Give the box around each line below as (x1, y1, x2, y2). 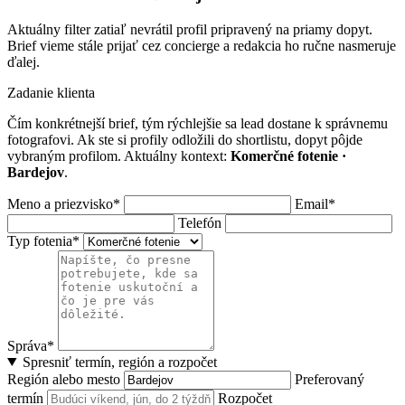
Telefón (178, 214, 225, 231)
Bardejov (7, 164, 64, 180)
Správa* (7, 337, 58, 353)
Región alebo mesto (7, 371, 124, 387)
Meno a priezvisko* (7, 195, 124, 212)
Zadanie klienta (7, 84, 95, 100)
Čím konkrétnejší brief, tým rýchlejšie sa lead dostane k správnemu (7, 115, 388, 131)
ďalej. (7, 53, 40, 70)
